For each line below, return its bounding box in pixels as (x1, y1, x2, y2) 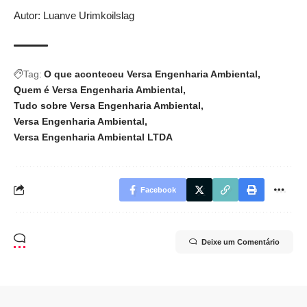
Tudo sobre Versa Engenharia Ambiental (14, 99, 201, 111)
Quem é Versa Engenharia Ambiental (14, 84, 183, 95)
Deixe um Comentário (201, 237, 280, 246)
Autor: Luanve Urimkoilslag (14, 9, 134, 21)
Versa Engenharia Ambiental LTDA (14, 131, 173, 143)
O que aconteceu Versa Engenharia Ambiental (44, 68, 258, 79)
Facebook (140, 185, 176, 194)
